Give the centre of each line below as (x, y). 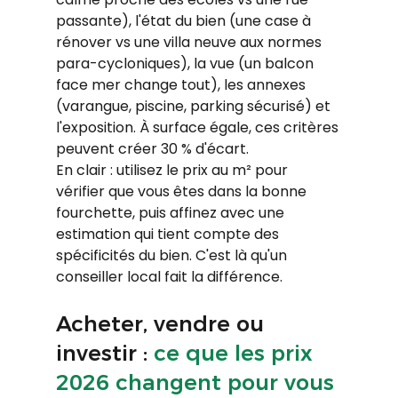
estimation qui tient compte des (169, 234)
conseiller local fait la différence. (169, 276)
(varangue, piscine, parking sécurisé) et (195, 106)
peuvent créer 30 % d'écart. (152, 148)
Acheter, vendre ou (163, 323)
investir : (104, 353)
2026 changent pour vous (195, 382)
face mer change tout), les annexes (182, 84)
